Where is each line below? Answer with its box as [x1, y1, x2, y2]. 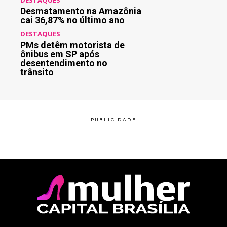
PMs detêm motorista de [20, 39, 125, 50]
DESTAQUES [20, 29, 60, 39]
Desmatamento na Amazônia [20, 5, 141, 16]
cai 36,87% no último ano [20, 14, 125, 25]
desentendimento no [20, 57, 107, 68]
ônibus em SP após [20, 48, 99, 59]
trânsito [20, 66, 54, 78]
